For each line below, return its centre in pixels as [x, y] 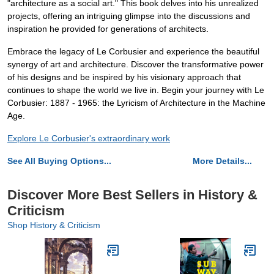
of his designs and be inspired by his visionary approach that [124, 77]
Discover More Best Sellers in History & [132, 195]
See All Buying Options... [59, 161]
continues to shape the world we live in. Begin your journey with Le [136, 90]
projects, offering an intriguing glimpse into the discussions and [129, 16]
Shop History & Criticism [54, 225]
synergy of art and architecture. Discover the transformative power [135, 65]
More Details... [222, 161]
